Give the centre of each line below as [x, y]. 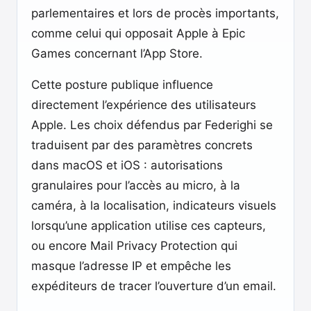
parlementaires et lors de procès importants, [155, 13]
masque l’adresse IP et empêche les [131, 266]
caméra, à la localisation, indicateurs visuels [154, 205]
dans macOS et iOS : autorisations [127, 165]
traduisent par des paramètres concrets [142, 145]
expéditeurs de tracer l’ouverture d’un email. [154, 286]
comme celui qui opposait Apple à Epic [138, 33]
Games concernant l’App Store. [117, 53]
